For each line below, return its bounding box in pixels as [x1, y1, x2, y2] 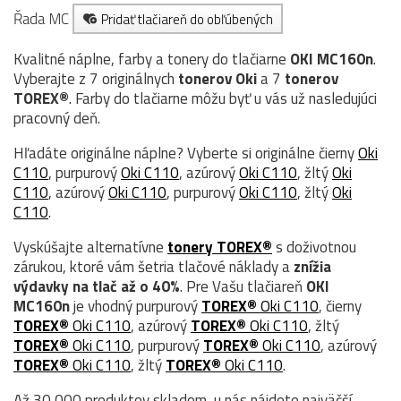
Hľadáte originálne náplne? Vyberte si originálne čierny [13, 141, 358, 165]
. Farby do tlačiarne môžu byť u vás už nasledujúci [69, 86, 377, 110]
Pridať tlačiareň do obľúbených [101, 8, 273, 30]
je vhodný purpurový [70, 294, 201, 318]
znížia [294, 254, 331, 278]
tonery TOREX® [167, 235, 272, 259]
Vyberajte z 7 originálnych [13, 66, 178, 90]
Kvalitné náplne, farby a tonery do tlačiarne [13, 47, 290, 71]
